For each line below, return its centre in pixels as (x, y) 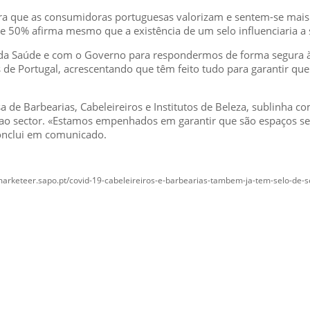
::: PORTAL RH (93, 248)
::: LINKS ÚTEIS (95, 294)
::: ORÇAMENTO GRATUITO (125, 279)
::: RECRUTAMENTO (107, 264)
